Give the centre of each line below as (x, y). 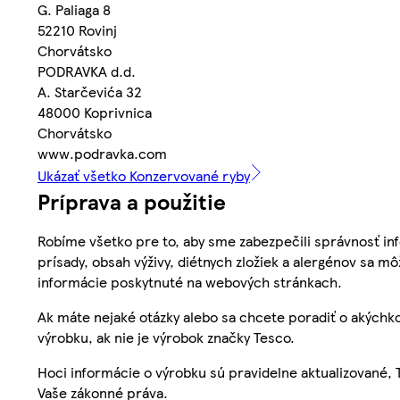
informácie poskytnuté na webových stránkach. (190, 282)
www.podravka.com (102, 154)
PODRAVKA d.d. (87, 71)
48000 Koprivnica (95, 112)
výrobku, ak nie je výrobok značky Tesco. (166, 337)
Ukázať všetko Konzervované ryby (144, 176)
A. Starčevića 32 (90, 92)
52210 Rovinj (77, 30)
